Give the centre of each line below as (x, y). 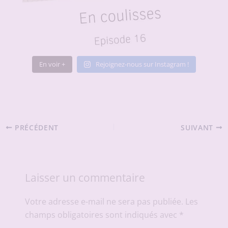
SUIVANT (198, 127)
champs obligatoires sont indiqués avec (102, 215)
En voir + (52, 64)
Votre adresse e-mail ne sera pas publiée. (104, 202)
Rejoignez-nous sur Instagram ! (142, 64)
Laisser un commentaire (85, 177)
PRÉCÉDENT (36, 127)
